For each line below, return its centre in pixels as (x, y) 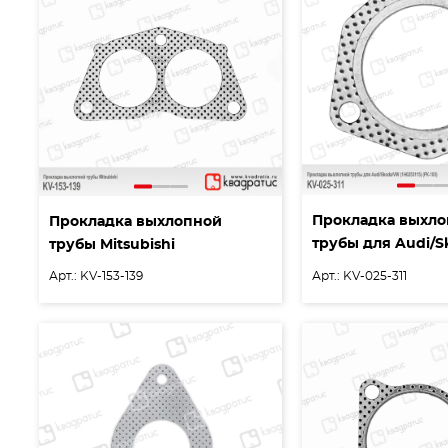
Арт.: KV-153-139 (96, 275)
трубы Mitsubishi (112, 244)
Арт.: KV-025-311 (360, 275)
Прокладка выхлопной (135, 221)
